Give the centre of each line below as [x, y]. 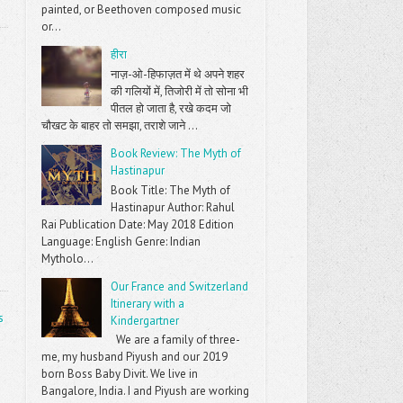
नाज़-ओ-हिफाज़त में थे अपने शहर [178, 74]
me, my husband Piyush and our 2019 [135, 357]
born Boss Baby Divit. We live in [120, 374]
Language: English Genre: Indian [121, 241]
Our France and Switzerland [180, 286]
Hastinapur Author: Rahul [173, 207]
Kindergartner [145, 320]
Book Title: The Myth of [171, 190]
